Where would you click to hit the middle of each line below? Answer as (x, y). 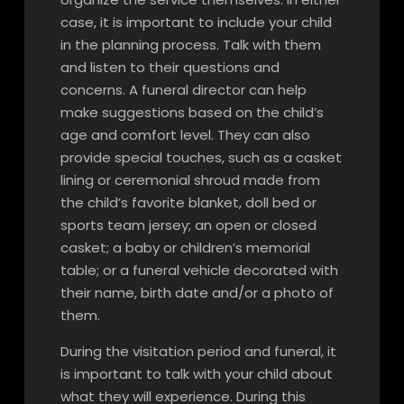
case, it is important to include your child (196, 22)
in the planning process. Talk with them (190, 45)
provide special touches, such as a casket (201, 157)
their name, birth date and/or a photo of (197, 293)
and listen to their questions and (170, 67)
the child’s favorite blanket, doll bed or (188, 202)
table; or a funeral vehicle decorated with (199, 270)
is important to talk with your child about (196, 374)
